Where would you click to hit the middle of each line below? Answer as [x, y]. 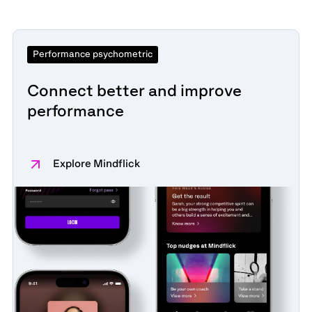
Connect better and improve [134, 91]
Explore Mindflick [95, 163]
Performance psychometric [93, 54]
